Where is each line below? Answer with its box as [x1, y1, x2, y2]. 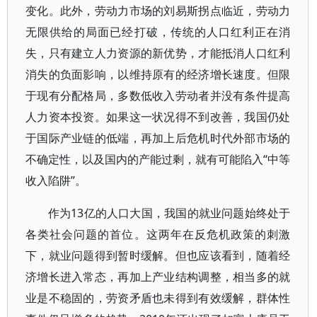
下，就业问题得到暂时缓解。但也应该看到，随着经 [25, 248, 291, 263]
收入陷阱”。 [25, 173, 86, 188]
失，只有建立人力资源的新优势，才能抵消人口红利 [25, 45, 291, 61]
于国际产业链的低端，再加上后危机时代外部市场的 [25, 130, 291, 146]
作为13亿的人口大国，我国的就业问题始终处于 [48, 205, 291, 221]
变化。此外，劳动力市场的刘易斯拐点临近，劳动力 [25, 3, 291, 18]
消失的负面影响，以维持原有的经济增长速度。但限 [25, 67, 291, 82]
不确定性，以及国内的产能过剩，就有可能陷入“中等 [25, 151, 291, 167]
